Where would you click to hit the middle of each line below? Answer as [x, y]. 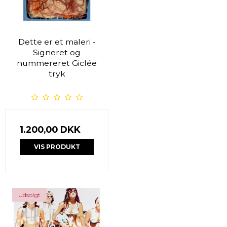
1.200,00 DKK [50, 129]
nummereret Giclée [57, 63]
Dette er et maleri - [57, 42]
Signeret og [57, 52]
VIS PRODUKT [57, 146]
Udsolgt [29, 195]
